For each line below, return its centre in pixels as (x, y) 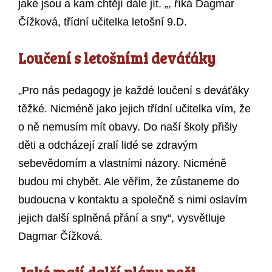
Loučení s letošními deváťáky (117, 58)
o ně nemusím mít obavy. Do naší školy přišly (128, 127)
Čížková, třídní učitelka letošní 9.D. (103, 22)
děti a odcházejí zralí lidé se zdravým (108, 145)
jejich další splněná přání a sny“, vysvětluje (122, 218)
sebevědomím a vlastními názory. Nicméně (122, 164)
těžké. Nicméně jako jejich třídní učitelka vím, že (134, 109)
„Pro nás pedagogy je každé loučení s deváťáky (134, 91)
